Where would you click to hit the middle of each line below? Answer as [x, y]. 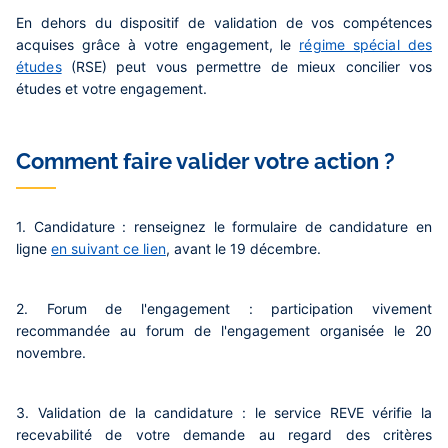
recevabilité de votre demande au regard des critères [224, 435]
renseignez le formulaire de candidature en [282, 227]
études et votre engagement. [111, 89]
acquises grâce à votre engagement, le [158, 45]
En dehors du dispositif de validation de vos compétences [224, 23]
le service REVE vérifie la [339, 413]
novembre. [51, 353]
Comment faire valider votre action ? [205, 161]
